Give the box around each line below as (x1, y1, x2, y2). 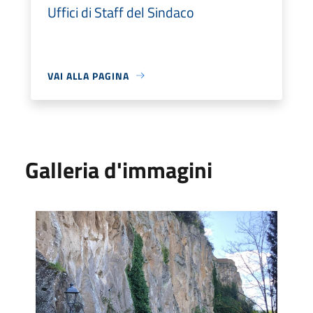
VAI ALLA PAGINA (48, 68, 129, 83)
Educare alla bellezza (35, 210, 133, 227)
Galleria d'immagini (25, 152, 212, 187)
